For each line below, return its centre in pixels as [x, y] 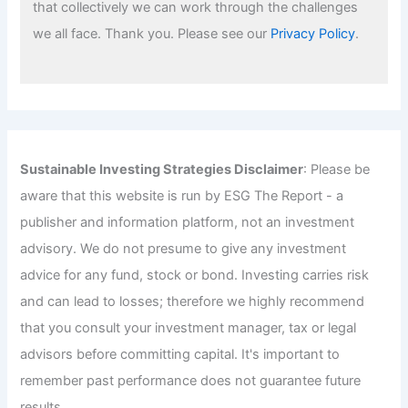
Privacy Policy [313, 34]
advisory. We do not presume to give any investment [184, 248]
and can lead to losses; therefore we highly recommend [193, 301]
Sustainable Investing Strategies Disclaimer [162, 169]
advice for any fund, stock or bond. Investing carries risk [195, 275]
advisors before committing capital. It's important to [180, 354]
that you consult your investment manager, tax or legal [189, 327]
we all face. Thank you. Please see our [152, 34]
